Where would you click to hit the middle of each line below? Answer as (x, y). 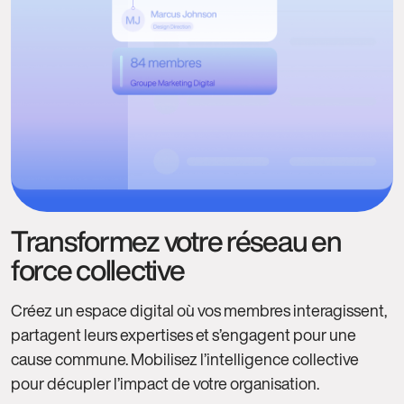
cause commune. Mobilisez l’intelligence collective (185, 358)
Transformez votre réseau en (176, 240)
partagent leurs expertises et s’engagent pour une (184, 334)
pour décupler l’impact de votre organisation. (165, 383)
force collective (98, 269)
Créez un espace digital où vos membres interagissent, (199, 310)
